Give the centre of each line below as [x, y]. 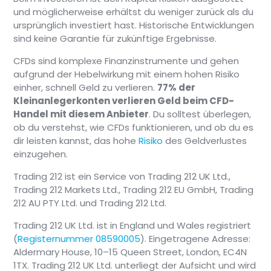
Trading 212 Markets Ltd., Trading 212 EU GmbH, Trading [134, 190]
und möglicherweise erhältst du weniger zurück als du [134, 12]
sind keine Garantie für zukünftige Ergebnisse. [115, 39]
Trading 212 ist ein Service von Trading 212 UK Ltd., [122, 177]
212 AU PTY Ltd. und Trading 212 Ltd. [90, 203]
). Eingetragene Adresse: [196, 239]
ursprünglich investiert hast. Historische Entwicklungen [134, 25]
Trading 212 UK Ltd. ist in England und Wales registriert [132, 226]
